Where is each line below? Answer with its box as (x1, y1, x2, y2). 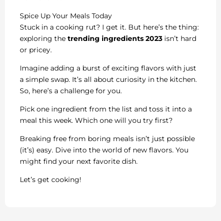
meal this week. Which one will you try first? (20, 116, 173, 125)
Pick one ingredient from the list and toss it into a (20, 105, 192, 114)
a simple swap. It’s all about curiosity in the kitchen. (20, 75, 197, 84)
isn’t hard (162, 34, 196, 43)
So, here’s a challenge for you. (20, 86, 122, 96)
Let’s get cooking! (20, 175, 81, 184)
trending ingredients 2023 (68, 34, 162, 43)
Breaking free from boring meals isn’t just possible (20, 134, 195, 144)
